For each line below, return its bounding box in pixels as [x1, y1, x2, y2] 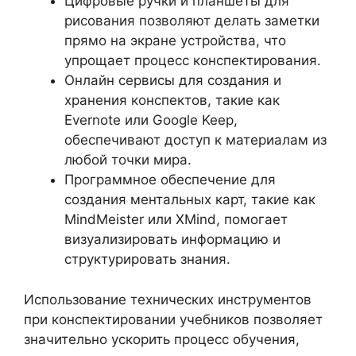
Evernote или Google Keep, [64, 112, 238, 128]
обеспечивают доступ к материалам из [64, 132, 327, 148]
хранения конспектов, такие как [64, 92, 280, 108]
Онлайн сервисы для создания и [64, 72, 281, 88]
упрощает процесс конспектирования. [64, 52, 321, 68]
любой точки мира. [64, 152, 192, 168]
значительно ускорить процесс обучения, [24, 331, 300, 347]
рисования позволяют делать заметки [64, 13, 319, 29]
